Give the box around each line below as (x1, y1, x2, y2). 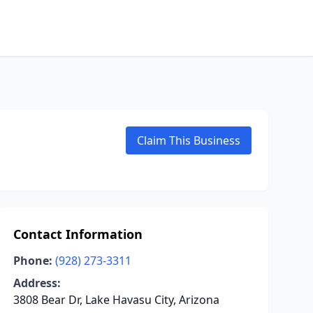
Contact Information (13, 226, 143, 242)
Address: (13, 275, 61, 291)
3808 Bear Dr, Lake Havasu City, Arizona (13, 292, 219, 307)
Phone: (13, 253, 52, 268)
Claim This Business (137, 133, 240, 148)
